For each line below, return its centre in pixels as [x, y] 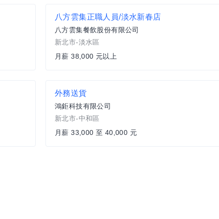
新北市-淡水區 [77, 42]
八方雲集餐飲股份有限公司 [97, 30]
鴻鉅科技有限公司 [83, 106]
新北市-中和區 [77, 119]
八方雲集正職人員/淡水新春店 [108, 17]
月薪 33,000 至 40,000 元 [96, 133]
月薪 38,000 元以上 [86, 56]
